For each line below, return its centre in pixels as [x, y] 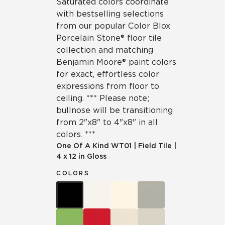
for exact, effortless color [108, 74]
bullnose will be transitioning [115, 110]
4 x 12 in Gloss [81, 156]
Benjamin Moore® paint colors [116, 62]
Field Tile [155, 146]
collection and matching [105, 50]
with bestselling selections [110, 14]
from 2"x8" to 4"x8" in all [107, 122]
